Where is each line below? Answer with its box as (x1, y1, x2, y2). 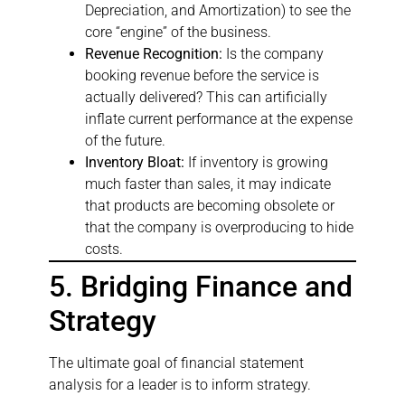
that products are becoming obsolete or (85, 197, 334, 215)
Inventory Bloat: (85, 154, 184, 172)
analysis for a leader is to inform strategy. (49, 376, 311, 394)
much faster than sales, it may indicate (85, 175, 331, 193)
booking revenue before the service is (85, 67, 319, 85)
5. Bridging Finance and (49, 269, 353, 305)
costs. (85, 240, 123, 259)
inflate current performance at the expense (85, 110, 353, 128)
